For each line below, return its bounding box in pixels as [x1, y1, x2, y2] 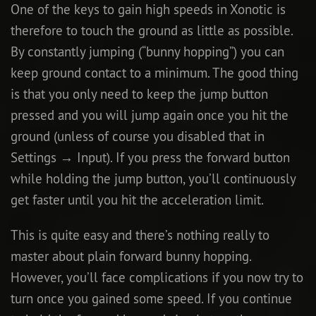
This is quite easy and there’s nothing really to [11, 226, 269, 244]
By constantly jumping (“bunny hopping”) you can [11, 43, 284, 61]
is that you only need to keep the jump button [11, 85, 268, 103]
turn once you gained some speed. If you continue [11, 290, 292, 308]
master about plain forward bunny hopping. [11, 248, 251, 265]
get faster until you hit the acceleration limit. [11, 191, 264, 209]
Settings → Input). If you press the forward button [11, 149, 290, 166]
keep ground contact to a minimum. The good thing [11, 64, 298, 82]
